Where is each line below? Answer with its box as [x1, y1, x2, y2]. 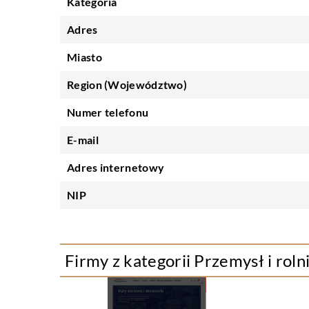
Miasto [67, 50, 102, 63]
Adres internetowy [67, 161, 165, 174]
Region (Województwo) [67, 78, 187, 91]
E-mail [67, 133, 99, 146]
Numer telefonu [67, 106, 149, 119]
